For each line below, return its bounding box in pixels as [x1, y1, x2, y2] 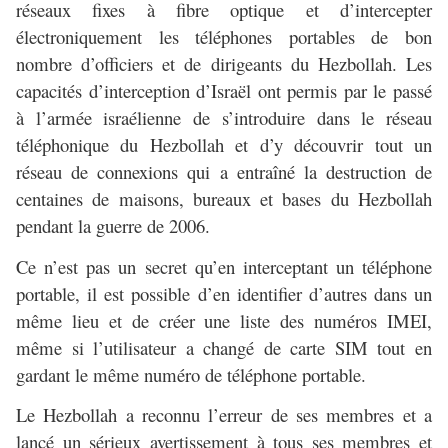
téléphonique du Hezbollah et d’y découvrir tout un [16, 132, 432, 158]
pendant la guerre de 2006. [16, 213, 210, 239]
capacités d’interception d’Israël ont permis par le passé [16, 78, 432, 104]
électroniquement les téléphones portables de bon [16, 24, 432, 50]
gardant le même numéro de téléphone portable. [16, 361, 366, 387]
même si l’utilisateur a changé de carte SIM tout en [16, 334, 432, 360]
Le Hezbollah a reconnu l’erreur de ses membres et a [16, 401, 432, 427]
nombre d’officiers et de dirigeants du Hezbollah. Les [16, 51, 432, 77]
